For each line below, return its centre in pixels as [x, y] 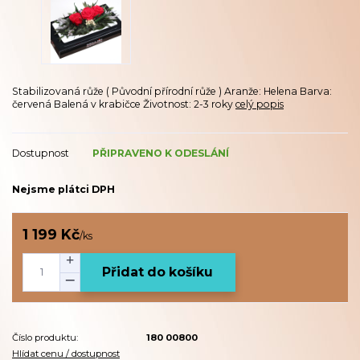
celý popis [260, 104]
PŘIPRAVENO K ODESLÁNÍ [161, 153]
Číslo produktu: [45, 337]
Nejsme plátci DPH [63, 190]
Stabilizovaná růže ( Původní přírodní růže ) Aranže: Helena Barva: [172, 92]
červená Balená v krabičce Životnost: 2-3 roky [124, 104]
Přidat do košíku [158, 272]
